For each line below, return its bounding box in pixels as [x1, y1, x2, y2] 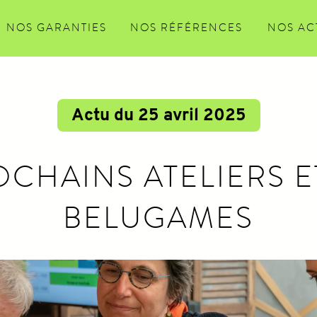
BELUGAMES [63, 197, 254, 238]
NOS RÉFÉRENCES [130, 20, 243, 35]
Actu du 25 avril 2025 [71, 108, 246, 125]
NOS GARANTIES [6, 20, 107, 35]
